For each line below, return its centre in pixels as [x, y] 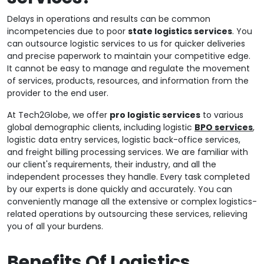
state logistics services [180, 32]
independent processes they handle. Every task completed [128, 177]
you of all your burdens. [55, 227]
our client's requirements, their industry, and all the [112, 165]
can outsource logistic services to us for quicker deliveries [126, 44]
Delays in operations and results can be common [109, 19]
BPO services [224, 128]
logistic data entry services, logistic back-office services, [124, 140]
